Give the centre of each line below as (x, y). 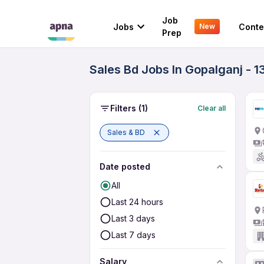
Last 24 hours (137, 202)
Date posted (125, 166)
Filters (123, 108)
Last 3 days (133, 218)
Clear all (212, 108)
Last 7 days (133, 235)
